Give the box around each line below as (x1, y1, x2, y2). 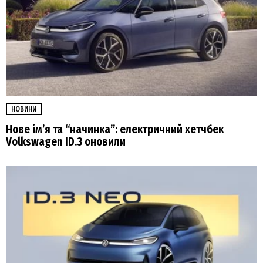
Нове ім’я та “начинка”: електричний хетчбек (6, 122, 224, 136)
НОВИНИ (11, 104, 36, 113)
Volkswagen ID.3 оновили (6, 134, 126, 149)
